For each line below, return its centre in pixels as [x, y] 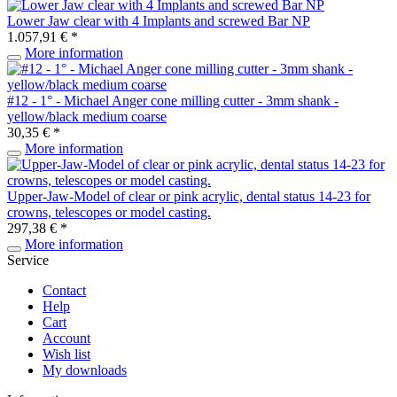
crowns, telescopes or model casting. [109, 212]
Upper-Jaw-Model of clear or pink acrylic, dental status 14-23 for [189, 196]
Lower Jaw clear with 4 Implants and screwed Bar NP [159, 20]
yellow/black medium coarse [87, 116]
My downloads [85, 370]
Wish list [66, 354]
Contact [64, 290]
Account [66, 338]
